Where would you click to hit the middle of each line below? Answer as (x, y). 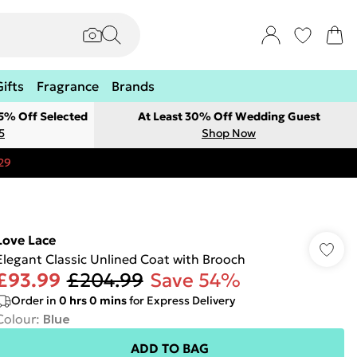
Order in (35, 300)
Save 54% (195, 280)
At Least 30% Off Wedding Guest (229, 116)
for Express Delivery (180, 300)
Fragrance (68, 86)
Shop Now (229, 133)
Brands (133, 86)
